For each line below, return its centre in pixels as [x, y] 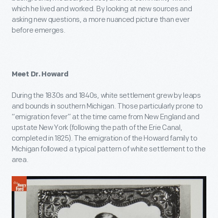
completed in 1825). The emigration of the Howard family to [105, 138]
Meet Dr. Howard [40, 74]
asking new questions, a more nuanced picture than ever [101, 19]
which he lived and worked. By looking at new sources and [102, 9]
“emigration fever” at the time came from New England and [106, 117]
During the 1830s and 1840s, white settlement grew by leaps [106, 95]
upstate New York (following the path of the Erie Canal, [97, 127]
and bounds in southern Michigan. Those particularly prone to [108, 106]
